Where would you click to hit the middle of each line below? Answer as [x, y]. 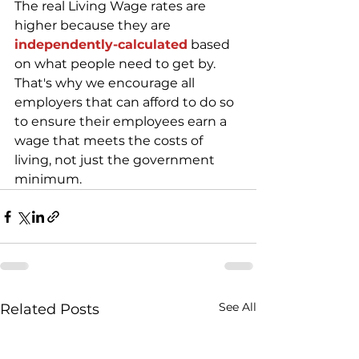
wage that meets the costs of [110, 141]
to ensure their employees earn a [122, 122]
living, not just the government [116, 160]
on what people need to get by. [117, 64]
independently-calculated [101, 45]
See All [238, 307]
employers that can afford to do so [126, 103]
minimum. [48, 179]
